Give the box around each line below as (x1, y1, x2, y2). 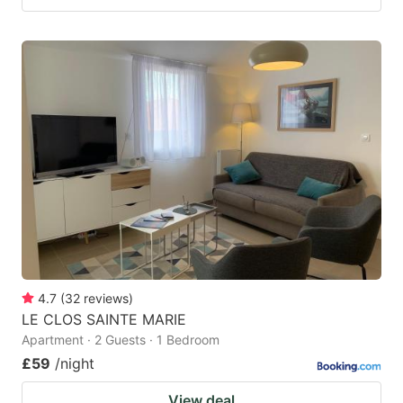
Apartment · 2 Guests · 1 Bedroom (22, 332, 219, 348)
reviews (84, 291, 129, 307)
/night (55, 354, 94, 373)
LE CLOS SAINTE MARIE (22, 310, 186, 329)
